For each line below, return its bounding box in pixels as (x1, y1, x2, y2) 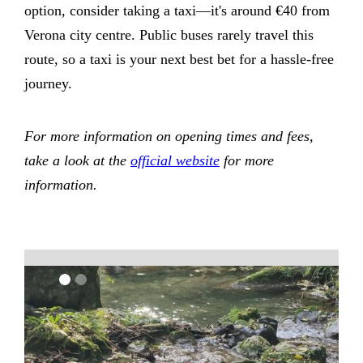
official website (130, 152, 220, 169)
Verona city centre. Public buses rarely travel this (24, 27, 314, 44)
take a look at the (24, 152, 130, 169)
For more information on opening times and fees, (24, 128, 314, 145)
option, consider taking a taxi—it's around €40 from (24, 2, 330, 19)
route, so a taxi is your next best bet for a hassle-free (24, 51, 334, 68)
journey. (24, 75, 72, 92)
